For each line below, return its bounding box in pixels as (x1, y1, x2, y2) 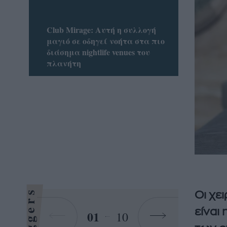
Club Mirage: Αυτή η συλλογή (46, 23, 156, 35)
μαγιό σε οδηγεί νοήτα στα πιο (46, 34, 165, 47)
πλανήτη (46, 57, 81, 69)
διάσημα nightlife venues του (46, 46, 150, 58)
